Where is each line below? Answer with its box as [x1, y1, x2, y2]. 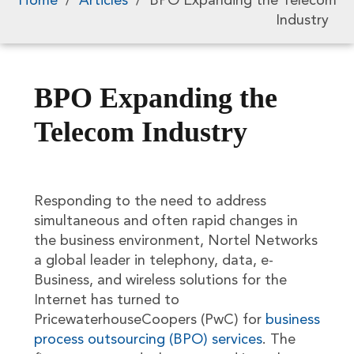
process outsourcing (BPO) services [33, 333, 262, 347]
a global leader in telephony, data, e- [33, 254, 273, 268]
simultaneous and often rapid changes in [33, 214, 298, 228]
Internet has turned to [33, 293, 179, 307]
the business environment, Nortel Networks [33, 234, 318, 248]
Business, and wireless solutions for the [33, 273, 287, 288]
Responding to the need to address [33, 194, 266, 209]
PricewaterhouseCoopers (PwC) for [33, 313, 262, 327]
